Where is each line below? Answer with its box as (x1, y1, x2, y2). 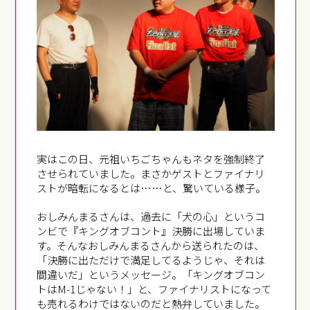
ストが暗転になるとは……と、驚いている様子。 (37, 180, 266, 195)
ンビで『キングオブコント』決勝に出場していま (37, 223, 266, 238)
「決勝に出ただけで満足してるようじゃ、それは (37, 252, 266, 267)
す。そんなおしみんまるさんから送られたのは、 (37, 237, 265, 253)
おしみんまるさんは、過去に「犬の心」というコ (37, 208, 266, 224)
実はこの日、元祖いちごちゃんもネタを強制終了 (37, 151, 266, 166)
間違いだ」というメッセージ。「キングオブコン (37, 266, 266, 282)
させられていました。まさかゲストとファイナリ (37, 165, 266, 181)
